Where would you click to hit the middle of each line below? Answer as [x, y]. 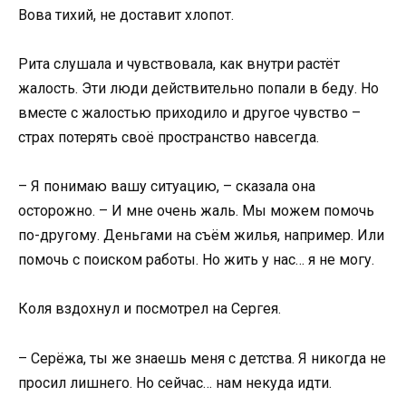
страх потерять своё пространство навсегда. [169, 138]
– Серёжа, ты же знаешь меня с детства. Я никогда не [202, 358]
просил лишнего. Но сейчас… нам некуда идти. [175, 382]
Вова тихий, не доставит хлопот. [126, 14]
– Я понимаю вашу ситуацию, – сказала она [167, 187]
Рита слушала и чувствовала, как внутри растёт [179, 64]
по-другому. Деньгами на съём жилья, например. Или [201, 236]
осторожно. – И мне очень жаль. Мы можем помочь [196, 211]
